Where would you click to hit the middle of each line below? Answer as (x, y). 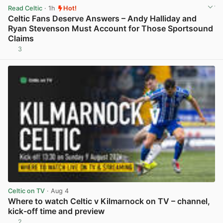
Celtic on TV (26, 191)
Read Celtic (25, 8)
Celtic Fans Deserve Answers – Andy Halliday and (102, 19)
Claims (21, 39)
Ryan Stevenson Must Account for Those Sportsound (111, 29)
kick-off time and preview (56, 211)
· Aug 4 (57, 191)
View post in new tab (182, 53)
